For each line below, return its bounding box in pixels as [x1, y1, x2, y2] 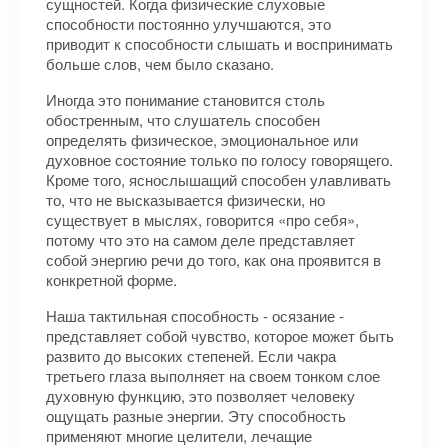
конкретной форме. [46, 269, 177, 290]
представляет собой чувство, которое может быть [46, 325, 394, 346]
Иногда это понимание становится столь [46, 89, 325, 110]
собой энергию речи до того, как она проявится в [46, 249, 381, 270]
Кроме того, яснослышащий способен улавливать [46, 169, 391, 190]
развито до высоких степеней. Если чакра [46, 345, 336, 366]
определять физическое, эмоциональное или [46, 129, 358, 150]
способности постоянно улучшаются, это [46, 13, 331, 34]
